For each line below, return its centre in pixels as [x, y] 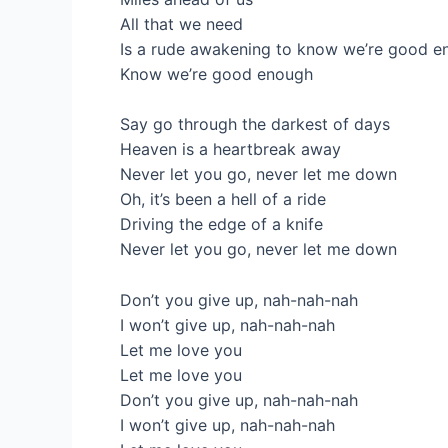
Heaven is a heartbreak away [230, 149]
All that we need [181, 23]
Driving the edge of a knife [221, 224]
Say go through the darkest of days [255, 124]
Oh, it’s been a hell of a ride [223, 199]
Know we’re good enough [216, 73]
